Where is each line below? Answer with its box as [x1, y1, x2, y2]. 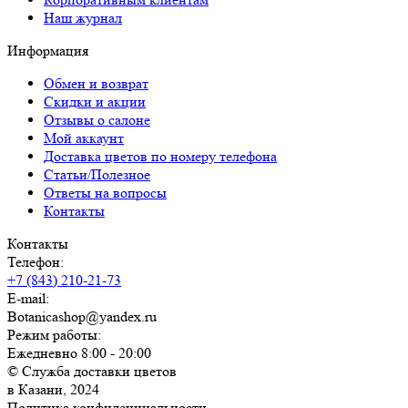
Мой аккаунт [44, 129, 124, 148]
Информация [7, 42, 88, 60]
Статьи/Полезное [44, 166, 150, 184]
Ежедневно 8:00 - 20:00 [7, 344, 151, 362]
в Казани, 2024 [7, 381, 99, 399]
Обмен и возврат [44, 75, 148, 93]
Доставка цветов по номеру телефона [44, 148, 277, 166]
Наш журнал [44, 9, 122, 27]
